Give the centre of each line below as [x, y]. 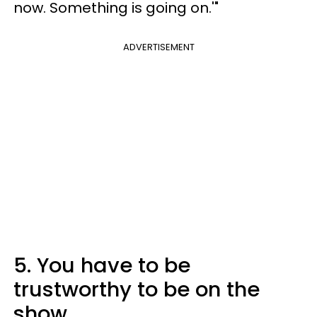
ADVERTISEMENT [158, 47]
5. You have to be [102, 266]
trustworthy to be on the [137, 290]
